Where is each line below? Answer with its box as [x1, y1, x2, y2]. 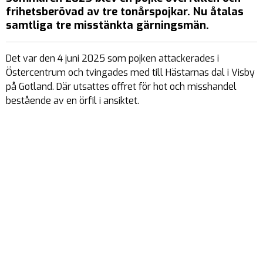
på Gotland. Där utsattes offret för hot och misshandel [6, 80, 237, 93]
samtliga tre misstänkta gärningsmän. [6, 18, 209, 32]
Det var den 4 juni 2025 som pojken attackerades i [6, 52, 219, 65]
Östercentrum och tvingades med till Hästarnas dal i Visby [6, 66, 255, 79]
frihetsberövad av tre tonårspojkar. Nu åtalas [6, 5, 244, 19]
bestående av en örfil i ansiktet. [6, 95, 139, 107]
